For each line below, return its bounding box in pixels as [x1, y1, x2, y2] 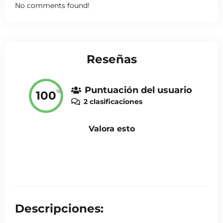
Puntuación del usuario [84, 84, 192, 96]
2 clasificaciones [83, 97, 142, 107]
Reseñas [86, 52, 137, 67]
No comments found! [15, 1, 90, 10]
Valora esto [88, 124, 135, 134]
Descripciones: [15, 202, 104, 216]
